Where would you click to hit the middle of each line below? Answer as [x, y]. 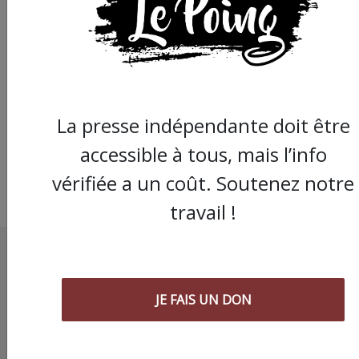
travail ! [203, 212]
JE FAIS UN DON [203, 299]
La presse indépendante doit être [203, 125]
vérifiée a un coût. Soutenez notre [203, 183]
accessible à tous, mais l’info [203, 154]
